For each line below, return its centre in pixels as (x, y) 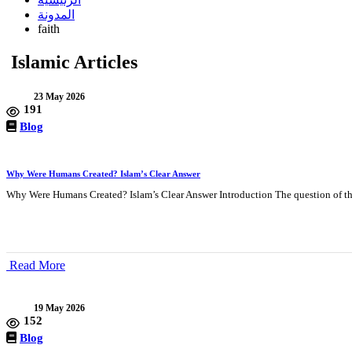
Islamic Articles (77, 62)
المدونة (56, 14)
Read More (37, 265)
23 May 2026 (59, 96)
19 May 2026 (59, 308)
